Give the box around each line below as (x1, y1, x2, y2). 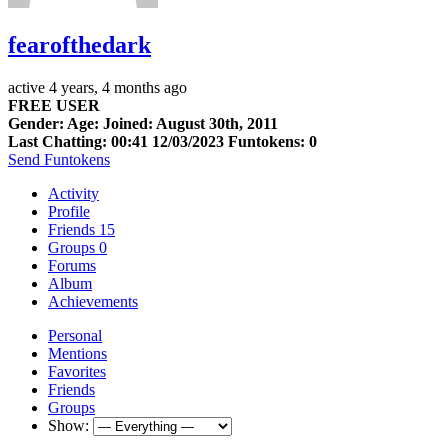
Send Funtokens (8, 150, 110, 168)
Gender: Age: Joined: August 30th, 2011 (8, 114, 278, 132)
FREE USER (8, 96, 100, 114)
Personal (48, 326, 102, 344)
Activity (48, 184, 99, 202)
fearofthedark (8, 31, 151, 58)
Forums (48, 256, 96, 274)
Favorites (48, 362, 106, 380)
